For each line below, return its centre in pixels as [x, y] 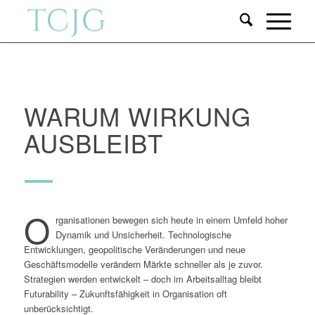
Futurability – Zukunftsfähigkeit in [91, 294]
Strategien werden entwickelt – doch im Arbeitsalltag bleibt [142, 279]
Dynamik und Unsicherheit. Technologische [143, 234]
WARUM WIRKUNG [137, 116]
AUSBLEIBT [93, 143]
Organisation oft [193, 294]
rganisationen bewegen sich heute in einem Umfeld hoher [171, 220]
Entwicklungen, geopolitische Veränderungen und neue [134, 249]
